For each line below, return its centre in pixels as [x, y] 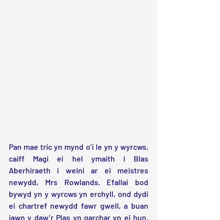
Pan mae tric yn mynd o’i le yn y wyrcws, [79, 147]
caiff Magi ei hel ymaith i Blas [79, 159]
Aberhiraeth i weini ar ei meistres [79, 170]
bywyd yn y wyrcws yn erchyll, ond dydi [79, 194]
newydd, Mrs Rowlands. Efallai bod [79, 182]
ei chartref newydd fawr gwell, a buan [79, 206]
